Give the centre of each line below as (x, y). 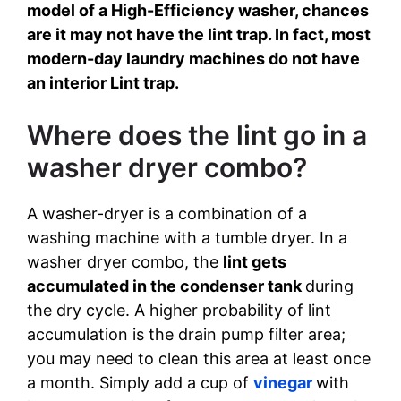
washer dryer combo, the (125, 262)
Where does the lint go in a (197, 136)
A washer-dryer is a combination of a (167, 214)
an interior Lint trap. (103, 83)
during (329, 286)
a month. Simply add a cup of (140, 383)
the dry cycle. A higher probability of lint (179, 311)
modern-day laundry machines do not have (193, 59)
